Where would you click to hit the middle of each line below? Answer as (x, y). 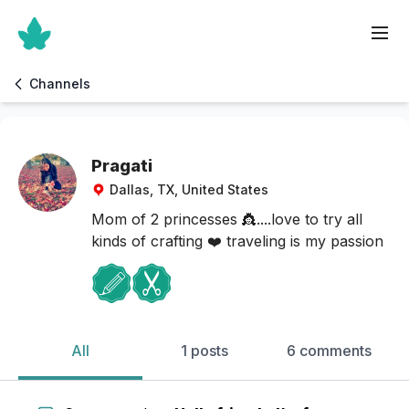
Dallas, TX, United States (189, 189)
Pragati (122, 166)
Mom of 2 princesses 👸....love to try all (227, 219)
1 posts (204, 351)
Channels (60, 84)
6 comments (329, 351)
